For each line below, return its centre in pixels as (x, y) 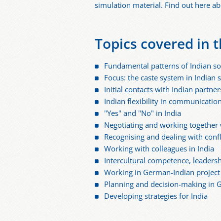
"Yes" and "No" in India (143, 113)
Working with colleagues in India (159, 148)
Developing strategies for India (156, 196)
